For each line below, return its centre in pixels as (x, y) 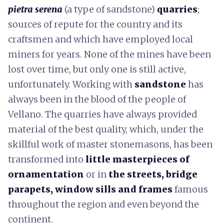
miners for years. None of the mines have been (109, 54)
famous (191, 189)
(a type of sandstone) (110, 9)
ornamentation (47, 174)
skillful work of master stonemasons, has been (110, 144)
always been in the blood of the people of (97, 99)
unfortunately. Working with (71, 84)
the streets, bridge (153, 174)
